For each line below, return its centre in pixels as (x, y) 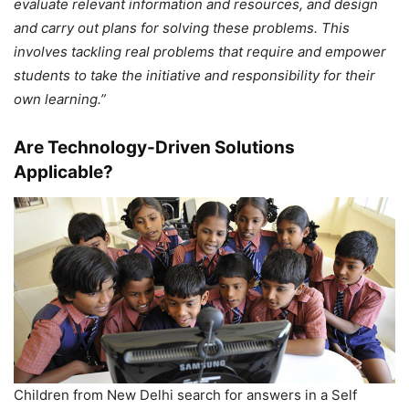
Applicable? (63, 172)
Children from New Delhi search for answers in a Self (185, 395)
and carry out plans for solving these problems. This (182, 27)
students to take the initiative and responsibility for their (194, 75)
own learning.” (60, 99)
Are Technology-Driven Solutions (154, 147)
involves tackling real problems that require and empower (200, 51)
